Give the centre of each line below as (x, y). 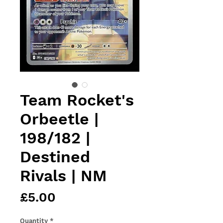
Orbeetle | (59, 119)
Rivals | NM (63, 176)
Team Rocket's (77, 100)
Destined (55, 157)
